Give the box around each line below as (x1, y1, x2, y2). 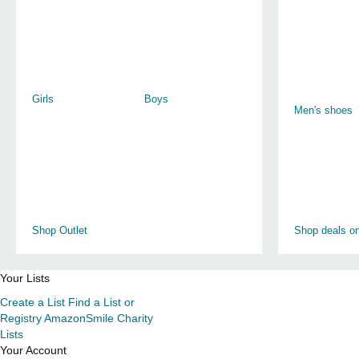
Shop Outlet (32, 224, 87, 236)
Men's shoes (293, 103, 353, 116)
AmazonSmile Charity (44, 312, 153, 325)
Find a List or (68, 296, 135, 309)
